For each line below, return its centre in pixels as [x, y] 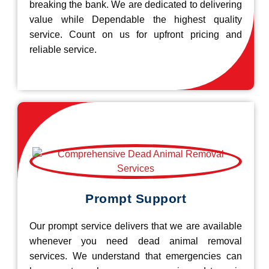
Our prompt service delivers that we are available [136, 226]
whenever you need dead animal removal [136, 241]
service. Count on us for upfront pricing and [136, 34]
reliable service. [63, 49]
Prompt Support [136, 198]
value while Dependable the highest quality [136, 19]
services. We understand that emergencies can [136, 256]
